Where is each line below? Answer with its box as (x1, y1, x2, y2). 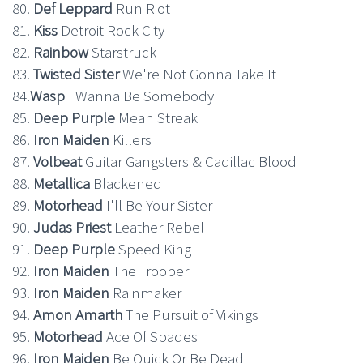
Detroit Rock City (61, 20, 164, 41)
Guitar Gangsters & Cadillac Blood (85, 152, 297, 172)
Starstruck (92, 42, 156, 62)
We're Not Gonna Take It (119, 64, 276, 84)
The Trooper (109, 261, 189, 281)
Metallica (33, 173, 93, 194)
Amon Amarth (33, 305, 126, 325)
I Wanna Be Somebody (68, 86, 214, 106)
